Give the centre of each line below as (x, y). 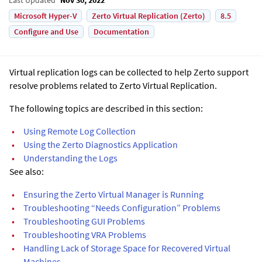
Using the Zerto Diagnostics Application (101, 144)
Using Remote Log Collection (80, 131)
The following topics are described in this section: (106, 108)
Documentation (121, 31)
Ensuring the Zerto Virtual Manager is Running (113, 194)
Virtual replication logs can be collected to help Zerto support (129, 72)
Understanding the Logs (70, 158)
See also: (27, 171)
